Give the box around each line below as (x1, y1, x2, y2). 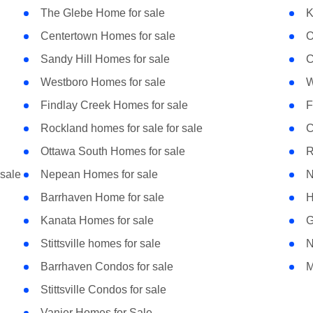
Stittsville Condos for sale (40, 284, 166, 296)
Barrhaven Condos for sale (40, 261, 173, 273)
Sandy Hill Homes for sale (40, 53, 170, 66)
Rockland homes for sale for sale (40, 122, 203, 135)
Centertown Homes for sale (40, 30, 175, 43)
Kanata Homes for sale (40, 214, 154, 227)
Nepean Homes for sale (40, 168, 158, 181)
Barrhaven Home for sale (40, 191, 164, 204)
